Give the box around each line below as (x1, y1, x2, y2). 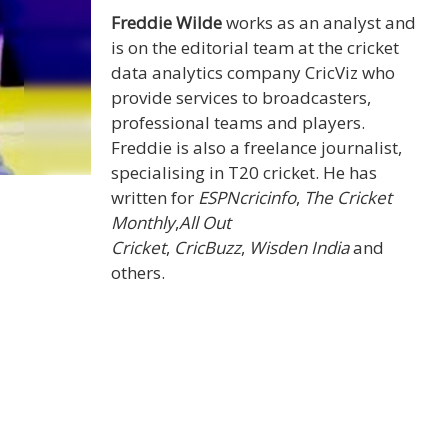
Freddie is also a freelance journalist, (111, 136, 402, 160)
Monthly (111, 211, 175, 235)
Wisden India (249, 236, 349, 260)
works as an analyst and (222, 11, 416, 35)
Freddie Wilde (111, 11, 222, 35)
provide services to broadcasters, (111, 86, 371, 110)
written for (111, 186, 198, 210)
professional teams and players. (111, 111, 365, 135)
